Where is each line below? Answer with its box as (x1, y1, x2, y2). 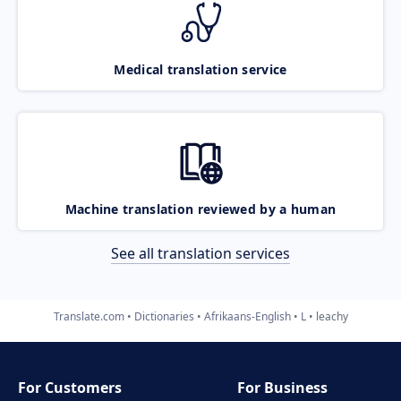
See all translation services (111, 243, 290, 263)
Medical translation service (114, 60, 287, 78)
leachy (315, 308, 348, 324)
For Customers (18, 378, 122, 397)
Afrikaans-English (203, 308, 291, 324)
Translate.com (53, 308, 124, 324)
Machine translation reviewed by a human (64, 200, 337, 218)
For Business (237, 378, 328, 397)
